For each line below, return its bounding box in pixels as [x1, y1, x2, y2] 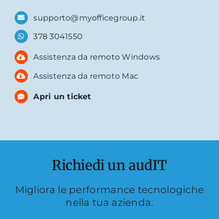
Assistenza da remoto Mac [33, 71, 139, 81]
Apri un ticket [33, 92, 91, 102]
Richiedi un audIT [52, 156, 167, 174]
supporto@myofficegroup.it [33, 13, 146, 22]
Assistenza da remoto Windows [33, 52, 160, 62]
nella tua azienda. [66, 196, 153, 208]
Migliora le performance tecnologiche [15, 183, 204, 196]
